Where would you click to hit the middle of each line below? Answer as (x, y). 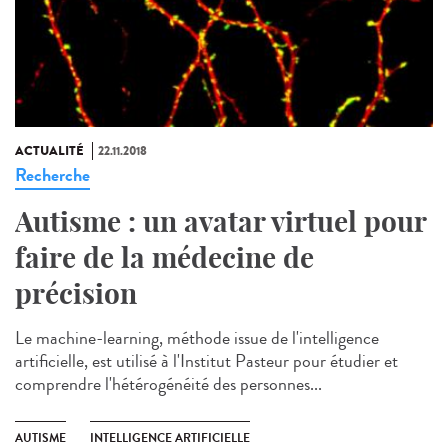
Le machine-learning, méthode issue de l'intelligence (197, 337)
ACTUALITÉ (49, 150)
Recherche (52, 174)
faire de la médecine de (164, 257)
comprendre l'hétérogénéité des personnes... (168, 383)
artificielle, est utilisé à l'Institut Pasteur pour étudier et (206, 360)
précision (76, 293)
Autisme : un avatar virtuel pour (220, 221)
